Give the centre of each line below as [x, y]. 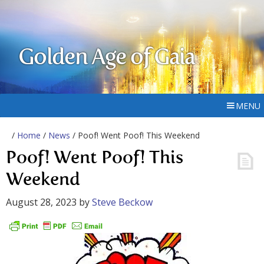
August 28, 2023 [41, 202]
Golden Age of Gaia [107, 58]
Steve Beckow [122, 202]
